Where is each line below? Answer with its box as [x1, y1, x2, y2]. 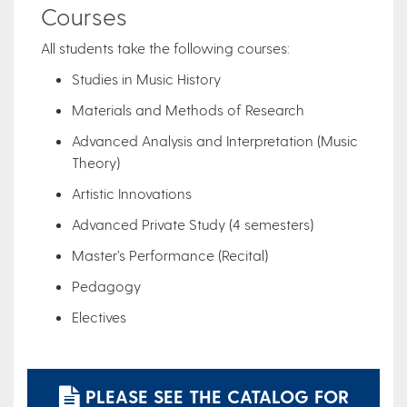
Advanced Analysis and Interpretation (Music [72, 131, 358, 149]
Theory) [72, 153, 120, 171]
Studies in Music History [72, 69, 224, 87]
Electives [72, 307, 130, 325]
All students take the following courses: [41, 38, 290, 56]
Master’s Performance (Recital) [72, 245, 268, 263]
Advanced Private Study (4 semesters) [72, 214, 313, 233]
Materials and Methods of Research [72, 100, 308, 118]
